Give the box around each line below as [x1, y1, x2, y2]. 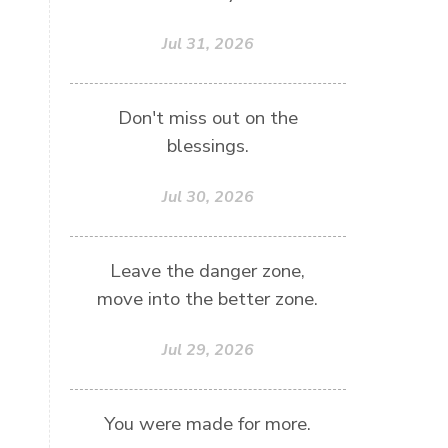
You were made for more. [104, 411, 312, 437]
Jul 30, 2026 [161, 186, 254, 208]
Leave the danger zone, [110, 258, 306, 284]
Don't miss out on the [117, 105, 298, 131]
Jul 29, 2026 [161, 339, 254, 361]
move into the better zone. [97, 286, 319, 312]
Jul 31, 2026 [161, 33, 254, 55]
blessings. [166, 133, 249, 159]
